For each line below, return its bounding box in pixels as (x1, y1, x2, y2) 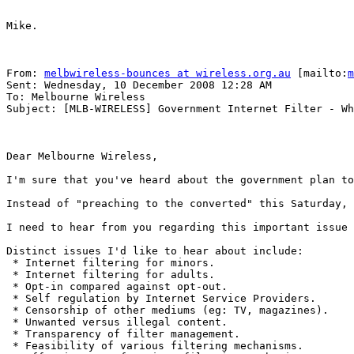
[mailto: (291, 67, 348, 80)
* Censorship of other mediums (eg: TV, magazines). (6, 304, 329, 317)
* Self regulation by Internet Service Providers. (6, 292, 316, 305)
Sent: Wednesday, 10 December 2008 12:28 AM (6, 79, 272, 92)
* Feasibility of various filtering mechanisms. (6, 340, 303, 352)
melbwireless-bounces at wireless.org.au (44, 67, 291, 80)
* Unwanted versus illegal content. (6, 316, 228, 329)
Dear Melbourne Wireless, (6, 150, 158, 163)
